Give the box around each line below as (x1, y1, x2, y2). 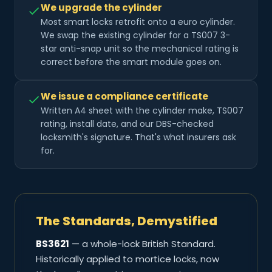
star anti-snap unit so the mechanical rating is (41, 42, 239, 55)
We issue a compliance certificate (41, 90, 208, 103)
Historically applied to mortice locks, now (36, 253, 219, 266)
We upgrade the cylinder (41, 1, 162, 15)
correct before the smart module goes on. (41, 56, 222, 69)
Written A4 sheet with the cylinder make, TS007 (41, 104, 243, 117)
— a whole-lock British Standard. (69, 237, 216, 251)
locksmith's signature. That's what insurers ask (41, 131, 236, 144)
